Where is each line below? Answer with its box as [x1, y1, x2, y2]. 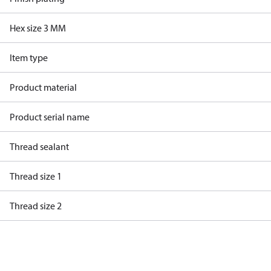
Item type [10, 51, 48, 64]
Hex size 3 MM [10, 22, 66, 34]
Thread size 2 [10, 200, 62, 212]
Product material [10, 81, 77, 93]
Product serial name [10, 111, 90, 123]
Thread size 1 [10, 170, 62, 182]
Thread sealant [10, 140, 69, 152]
